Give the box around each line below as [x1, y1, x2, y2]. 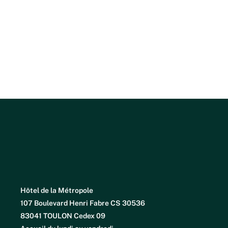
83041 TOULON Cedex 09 [20, 212, 105, 220]
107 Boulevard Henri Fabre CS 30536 [20, 199, 145, 207]
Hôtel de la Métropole [20, 186, 93, 194]
